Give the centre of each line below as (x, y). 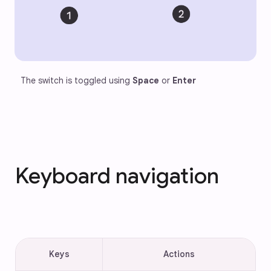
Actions (179, 254)
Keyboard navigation (117, 176)
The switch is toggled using (77, 81)
